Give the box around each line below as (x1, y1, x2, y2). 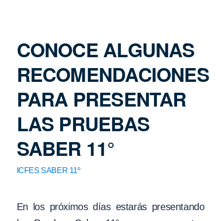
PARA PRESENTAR (16, 84, 186, 112)
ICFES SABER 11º (16, 166, 80, 175)
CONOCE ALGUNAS (16, 35, 195, 63)
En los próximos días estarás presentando (16, 201, 205, 213)
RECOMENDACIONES (16, 60, 209, 88)
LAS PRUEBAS (16, 109, 149, 137)
